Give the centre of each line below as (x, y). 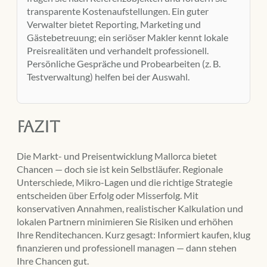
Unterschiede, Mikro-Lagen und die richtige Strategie (125, 182)
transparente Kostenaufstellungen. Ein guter (118, 11)
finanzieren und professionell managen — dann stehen (127, 248)
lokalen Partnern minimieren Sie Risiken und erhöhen (125, 222)
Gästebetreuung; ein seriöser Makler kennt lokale (128, 38)
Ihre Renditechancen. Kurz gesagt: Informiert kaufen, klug (133, 235)
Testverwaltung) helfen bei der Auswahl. (108, 77)
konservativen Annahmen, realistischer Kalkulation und (130, 209)
